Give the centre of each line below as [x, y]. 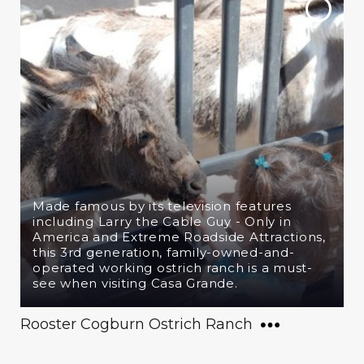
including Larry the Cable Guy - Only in [162, 221]
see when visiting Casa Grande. [135, 283]
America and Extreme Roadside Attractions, [179, 237]
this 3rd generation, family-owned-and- [164, 252]
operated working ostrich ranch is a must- [173, 268]
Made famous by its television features [162, 206]
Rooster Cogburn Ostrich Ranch [136, 324]
